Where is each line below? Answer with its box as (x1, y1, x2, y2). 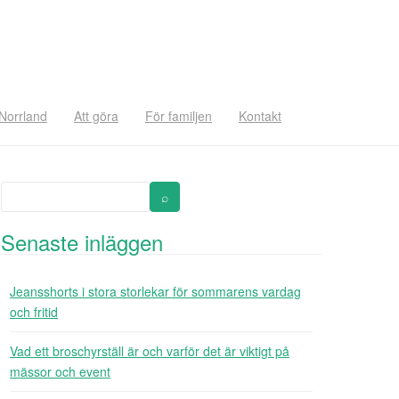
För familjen (145, 107, 212, 125)
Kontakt (239, 107, 281, 125)
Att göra (74, 107, 118, 125)
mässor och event (10, 362, 110, 380)
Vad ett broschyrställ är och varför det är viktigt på (10, 342, 289, 360)
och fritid (10, 303, 58, 321)
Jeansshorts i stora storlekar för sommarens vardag (10, 282, 301, 300)
